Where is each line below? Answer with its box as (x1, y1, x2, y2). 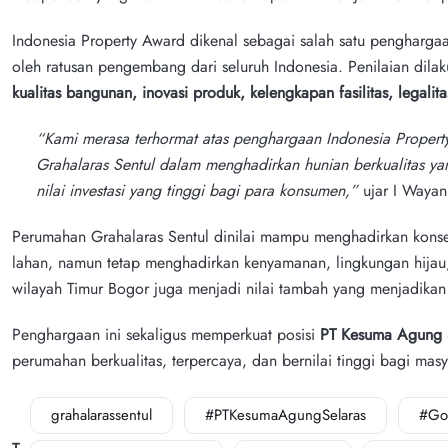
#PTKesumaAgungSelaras (205, 403, 366, 426)
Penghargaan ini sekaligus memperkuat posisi (12, 322, 320, 346)
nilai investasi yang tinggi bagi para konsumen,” (36, 178, 358, 202)
